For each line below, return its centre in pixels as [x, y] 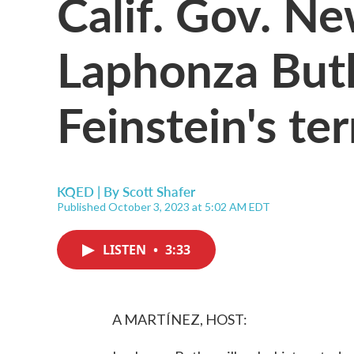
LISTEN [126, 250]
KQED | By [90, 191]
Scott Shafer [159, 191]
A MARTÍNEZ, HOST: [180, 319]
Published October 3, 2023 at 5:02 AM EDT [164, 207]
